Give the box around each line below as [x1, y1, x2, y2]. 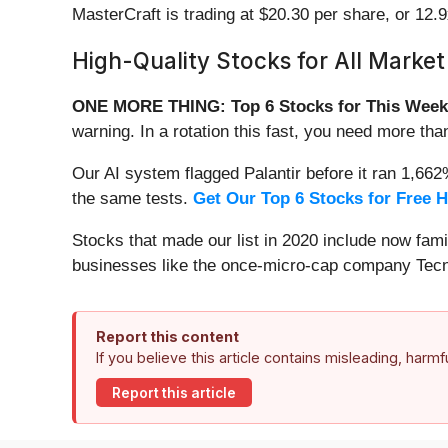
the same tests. [72, 189, 193, 209]
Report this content [96, 328, 239, 346]
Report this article [112, 384, 236, 401]
